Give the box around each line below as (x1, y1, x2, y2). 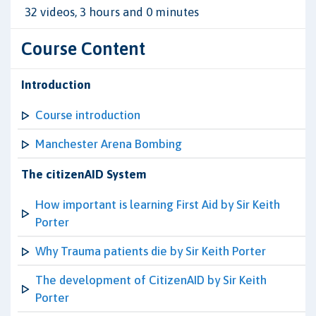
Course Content (21, 38, 145, 59)
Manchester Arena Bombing (35, 137, 182, 151)
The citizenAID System (21, 167, 147, 181)
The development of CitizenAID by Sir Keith (35, 273, 267, 287)
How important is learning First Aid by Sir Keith (35, 197, 280, 212)
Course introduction (35, 108, 140, 122)
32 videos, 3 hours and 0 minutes (25, 5, 199, 19)
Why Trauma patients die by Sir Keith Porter (35, 244, 266, 258)
